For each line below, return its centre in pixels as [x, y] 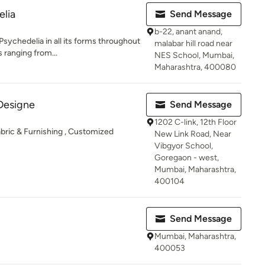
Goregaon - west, [187, 158]
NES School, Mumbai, [194, 55]
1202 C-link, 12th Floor [195, 122]
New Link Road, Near [193, 134]
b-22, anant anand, [188, 32]
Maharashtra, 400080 [195, 67]
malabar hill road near [193, 43]
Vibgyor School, [184, 146]
